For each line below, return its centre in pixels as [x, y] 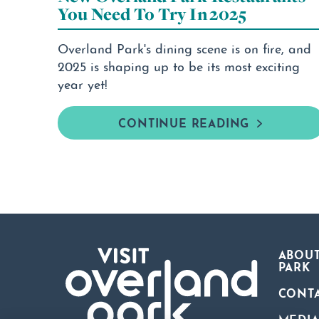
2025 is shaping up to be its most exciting [179, 66]
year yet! [83, 83]
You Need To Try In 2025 [152, 14]
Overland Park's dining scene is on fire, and [185, 48]
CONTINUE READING [184, 122]
